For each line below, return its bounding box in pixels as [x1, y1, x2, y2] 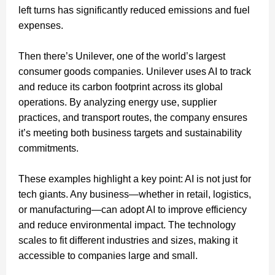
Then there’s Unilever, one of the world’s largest [18, 50, 225, 61]
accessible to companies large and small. [18, 250, 198, 261]
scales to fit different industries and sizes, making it [18, 234, 238, 246]
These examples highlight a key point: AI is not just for [18, 173, 251, 184]
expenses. [18, 20, 63, 31]
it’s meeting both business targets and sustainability [18, 127, 242, 138]
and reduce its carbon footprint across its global [18, 81, 223, 92]
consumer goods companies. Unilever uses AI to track [18, 66, 251, 77]
